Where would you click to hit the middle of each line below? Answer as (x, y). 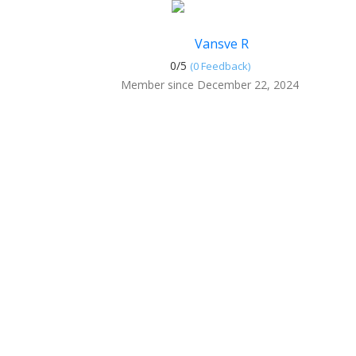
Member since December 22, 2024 (210, 85)
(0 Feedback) (220, 66)
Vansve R (221, 44)
